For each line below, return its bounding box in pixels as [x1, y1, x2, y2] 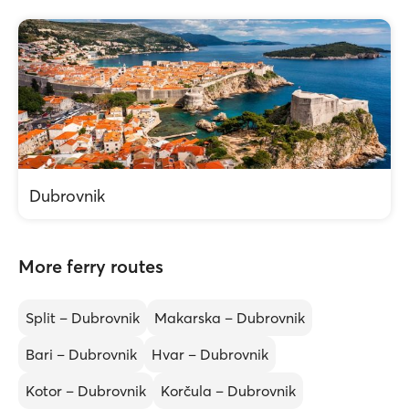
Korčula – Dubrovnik [161, 382, 296, 400]
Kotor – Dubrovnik [26, 382, 146, 400]
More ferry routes [18, 255, 163, 278]
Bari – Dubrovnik [26, 345, 137, 363]
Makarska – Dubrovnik [154, 309, 305, 327]
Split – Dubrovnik [26, 309, 140, 327]
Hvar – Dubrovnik [152, 345, 268, 363]
